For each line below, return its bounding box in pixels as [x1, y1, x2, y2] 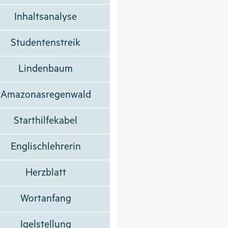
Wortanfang [20, 192, 71, 205]
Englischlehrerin [10, 140, 81, 153]
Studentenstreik [11, 37, 81, 49]
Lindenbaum [18, 63, 73, 75]
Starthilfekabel [14, 115, 78, 127]
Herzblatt [25, 166, 66, 179]
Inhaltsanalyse [14, 11, 77, 23]
